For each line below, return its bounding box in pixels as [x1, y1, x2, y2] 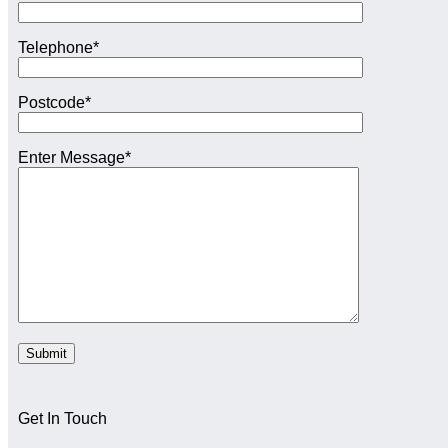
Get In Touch [18, 410, 107, 428]
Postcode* [18, 94, 91, 112]
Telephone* [18, 39, 99, 57]
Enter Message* [18, 149, 131, 167]
